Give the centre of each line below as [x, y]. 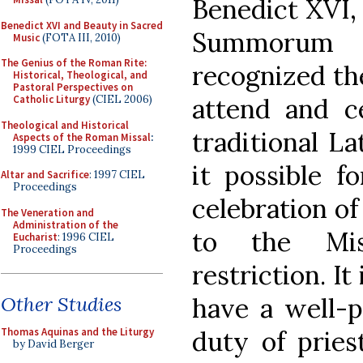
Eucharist [35, 237]
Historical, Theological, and [80, 75]
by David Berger [53, 344]
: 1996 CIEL [86, 237]
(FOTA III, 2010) [80, 37]
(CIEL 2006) [121, 99]
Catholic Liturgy [51, 99]
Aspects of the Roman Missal [82, 137]
